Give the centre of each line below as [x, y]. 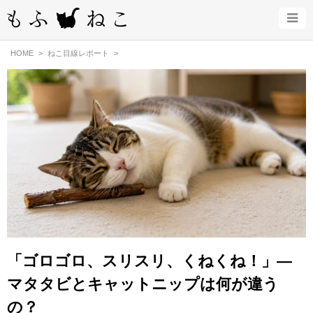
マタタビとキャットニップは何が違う [143, 284]
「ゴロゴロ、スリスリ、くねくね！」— [150, 261]
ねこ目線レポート [78, 53]
